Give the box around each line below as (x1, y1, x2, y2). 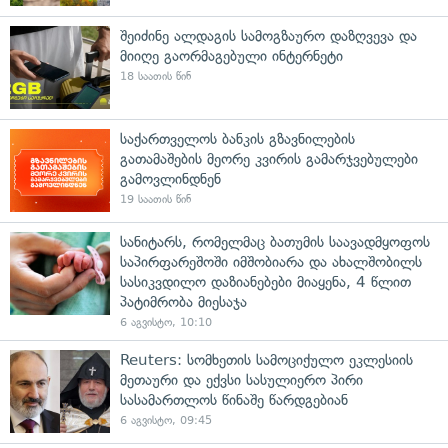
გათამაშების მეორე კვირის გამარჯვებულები (120, 150, 418, 168)
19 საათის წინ (120, 193, 191, 206)
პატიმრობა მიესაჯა (120, 293, 247, 311)
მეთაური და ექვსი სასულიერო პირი (120, 371, 363, 389)
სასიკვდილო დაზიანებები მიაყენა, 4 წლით (120, 273, 411, 291)
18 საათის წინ (120, 70, 191, 83)
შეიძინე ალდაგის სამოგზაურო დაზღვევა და (120, 27, 417, 45)
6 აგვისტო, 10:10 (120, 316, 212, 329)
